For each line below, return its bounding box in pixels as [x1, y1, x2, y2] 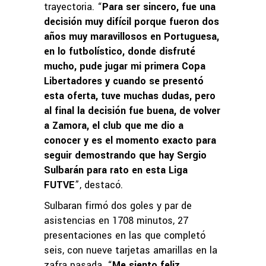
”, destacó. [75, 178, 123, 192]
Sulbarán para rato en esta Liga [44, 163, 188, 177]
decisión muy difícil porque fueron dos [44, 14, 219, 28]
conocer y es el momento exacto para [44, 133, 216, 147]
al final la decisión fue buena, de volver [44, 103, 220, 118]
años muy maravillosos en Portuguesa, [44, 29, 219, 43]
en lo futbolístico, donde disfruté [44, 44, 195, 58]
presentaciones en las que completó [44, 228, 205, 242]
